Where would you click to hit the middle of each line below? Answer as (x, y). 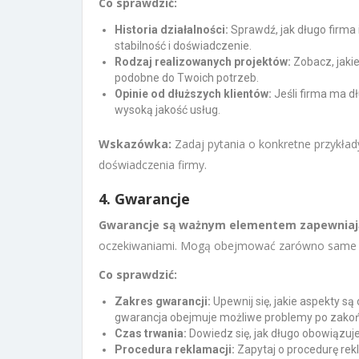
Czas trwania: (151, 333)
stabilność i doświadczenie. (183, 45)
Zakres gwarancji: (163, 301)
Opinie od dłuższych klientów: (193, 93)
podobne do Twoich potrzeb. (187, 77)
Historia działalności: (171, 29)
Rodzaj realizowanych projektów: (203, 61)
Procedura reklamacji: (175, 349)
